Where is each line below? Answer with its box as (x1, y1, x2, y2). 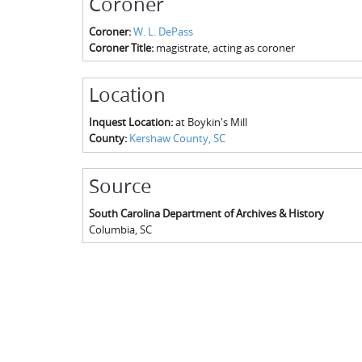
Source (88, 172, 151, 199)
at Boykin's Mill (175, 115, 247, 129)
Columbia (88, 221, 135, 237)
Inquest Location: (88, 115, 175, 129)
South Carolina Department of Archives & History (88, 205, 324, 221)
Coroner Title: (88, 40, 156, 55)
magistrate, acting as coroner (155, 40, 295, 55)
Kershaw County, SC (128, 131, 225, 145)
